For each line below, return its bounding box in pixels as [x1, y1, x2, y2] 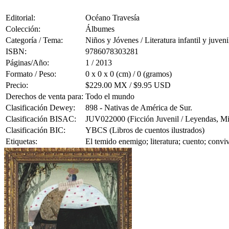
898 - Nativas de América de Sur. [85, 103, 192, 112]
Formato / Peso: [6, 69, 56, 78]
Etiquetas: [6, 136, 37, 146]
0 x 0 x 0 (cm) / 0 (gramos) [85, 69, 172, 78]
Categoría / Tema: [6, 35, 63, 44]
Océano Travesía [85, 13, 140, 22]
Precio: [6, 80, 28, 89]
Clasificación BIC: [6, 125, 65, 134]
